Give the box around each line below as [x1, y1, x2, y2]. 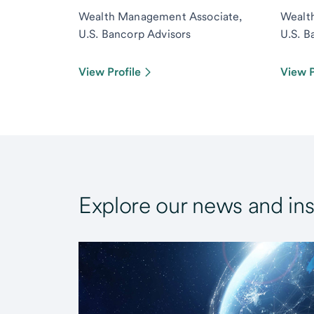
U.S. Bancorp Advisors [78, 27, 191, 41]
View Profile [78, 65, 141, 78]
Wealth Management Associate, [78, 10, 243, 23]
